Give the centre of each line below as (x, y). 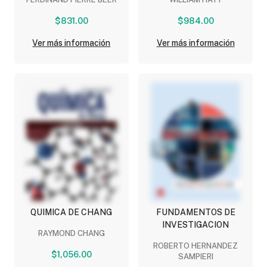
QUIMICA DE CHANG (72, 212)
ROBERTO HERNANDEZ (196, 246)
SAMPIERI (195, 257)
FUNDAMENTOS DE (195, 212)
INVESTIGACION (196, 225)
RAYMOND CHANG (71, 234)
